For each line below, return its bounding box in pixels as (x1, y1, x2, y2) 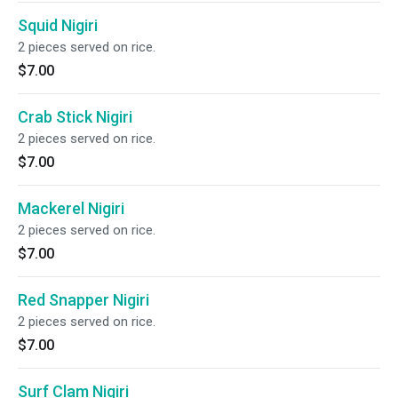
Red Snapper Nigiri (18, 291, 149, 309)
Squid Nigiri (18, 16, 98, 35)
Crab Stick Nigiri (18, 107, 132, 126)
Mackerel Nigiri (18, 199, 124, 218)
